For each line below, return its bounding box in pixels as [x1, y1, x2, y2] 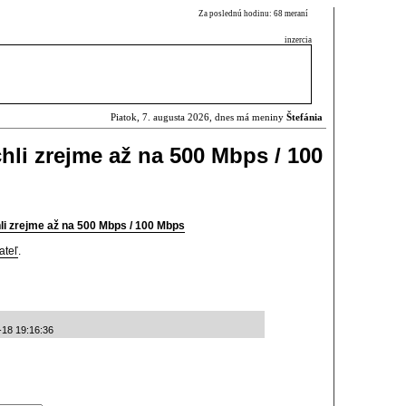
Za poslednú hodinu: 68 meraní [198, 9, 312, 18]
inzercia [285, 35, 312, 44]
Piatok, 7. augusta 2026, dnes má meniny [111, 112, 286, 122]
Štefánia [286, 112, 323, 122]
